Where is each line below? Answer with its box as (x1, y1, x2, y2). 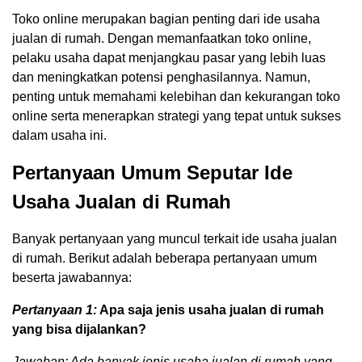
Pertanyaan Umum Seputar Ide (12, 161, 293, 183)
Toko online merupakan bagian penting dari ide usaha (12, 11, 320, 26)
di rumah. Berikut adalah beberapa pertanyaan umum (12, 250, 317, 265)
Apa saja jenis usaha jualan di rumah (97, 302, 324, 317)
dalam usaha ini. (12, 128, 107, 142)
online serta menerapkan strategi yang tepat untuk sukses (12, 108, 341, 123)
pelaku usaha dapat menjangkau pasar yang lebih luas (12, 50, 326, 65)
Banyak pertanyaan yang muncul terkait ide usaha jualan (12, 231, 337, 246)
